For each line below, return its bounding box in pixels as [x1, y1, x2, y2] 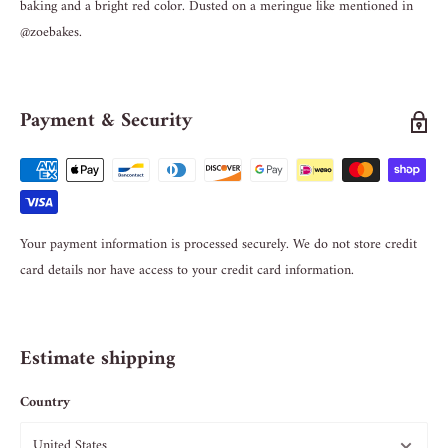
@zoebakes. [20, 19, 86, 45]
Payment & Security [20, 103, 192, 139]
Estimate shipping [20, 341, 175, 377]
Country [20, 389, 70, 415]
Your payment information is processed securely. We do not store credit [20, 231, 417, 257]
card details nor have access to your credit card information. [20, 257, 354, 283]
